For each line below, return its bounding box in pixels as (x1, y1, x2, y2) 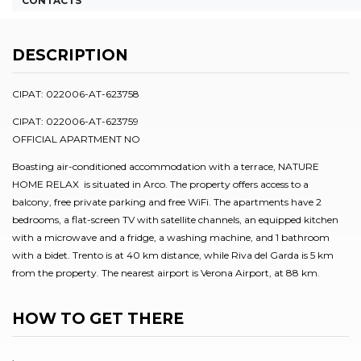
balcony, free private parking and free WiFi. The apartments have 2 (12, 196, 322, 208)
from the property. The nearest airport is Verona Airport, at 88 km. (12, 267, 320, 279)
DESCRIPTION (12, 46, 128, 65)
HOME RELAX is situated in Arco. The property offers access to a (12, 178, 309, 190)
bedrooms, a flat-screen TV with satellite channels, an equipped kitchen (12, 214, 338, 226)
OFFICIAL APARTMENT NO (12, 133, 140, 145)
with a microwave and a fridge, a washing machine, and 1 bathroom (12, 231, 330, 243)
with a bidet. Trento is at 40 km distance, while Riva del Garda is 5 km (12, 249, 334, 261)
